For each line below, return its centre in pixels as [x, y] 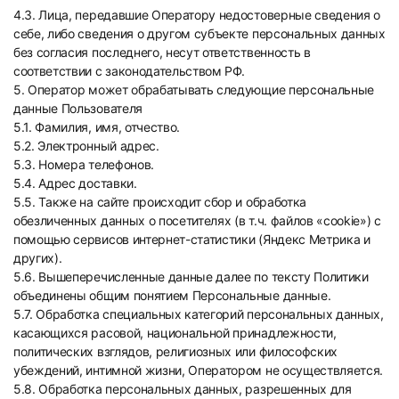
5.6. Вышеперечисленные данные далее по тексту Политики [191, 277]
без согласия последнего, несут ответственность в [162, 52]
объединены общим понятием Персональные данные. [172, 295]
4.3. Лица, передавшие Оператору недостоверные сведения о [197, 15]
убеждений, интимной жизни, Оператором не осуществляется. [199, 370]
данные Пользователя [78, 108]
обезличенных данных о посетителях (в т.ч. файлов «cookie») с [197, 220]
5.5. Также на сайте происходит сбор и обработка [160, 202]
